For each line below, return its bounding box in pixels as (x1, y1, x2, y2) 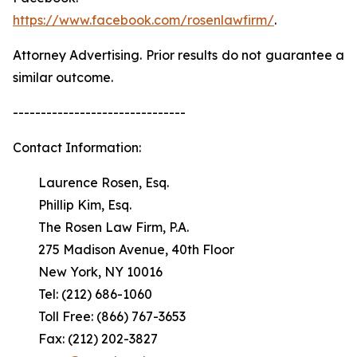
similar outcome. (13, 69, 113, 85)
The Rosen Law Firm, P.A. (13, 219, 189, 235)
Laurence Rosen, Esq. (13, 175, 169, 190)
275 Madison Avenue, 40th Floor (13, 241, 234, 257)
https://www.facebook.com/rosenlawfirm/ (13, 12, 274, 28)
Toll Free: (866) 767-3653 (13, 308, 186, 324)
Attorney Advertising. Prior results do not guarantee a (13, 47, 344, 63)
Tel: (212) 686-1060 (13, 286, 152, 302)
